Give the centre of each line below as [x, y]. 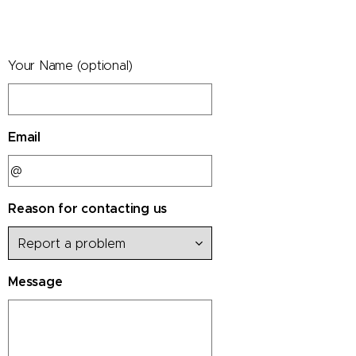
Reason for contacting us [88, 209]
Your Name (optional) [71, 66]
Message [35, 282]
